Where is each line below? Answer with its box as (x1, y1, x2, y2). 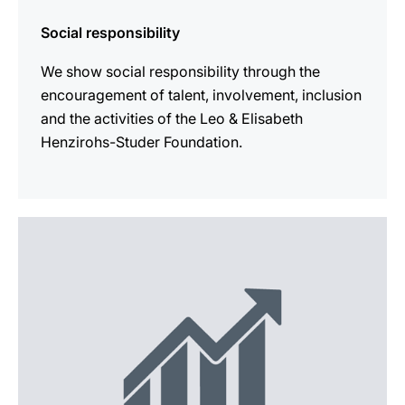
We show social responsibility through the (41, 62, 320, 80)
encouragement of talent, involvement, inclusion (41, 86, 362, 104)
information (17, 242, 95, 260)
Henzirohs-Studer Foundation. (41, 133, 242, 151)
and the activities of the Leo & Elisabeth (41, 109, 303, 127)
